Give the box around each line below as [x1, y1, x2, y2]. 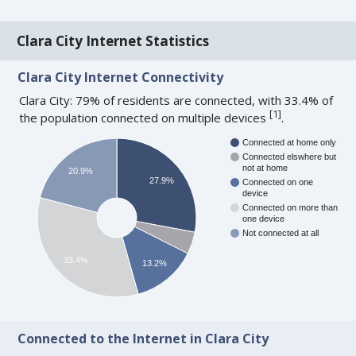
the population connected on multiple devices [19, 110, 270, 126]
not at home [242, 163, 288, 173]
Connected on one [242, 177, 314, 188]
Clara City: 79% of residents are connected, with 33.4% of [19, 92, 334, 109]
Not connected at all [242, 228, 319, 238]
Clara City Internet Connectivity [17, 68, 224, 87]
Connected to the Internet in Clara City [17, 329, 269, 347]
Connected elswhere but [242, 152, 337, 162]
